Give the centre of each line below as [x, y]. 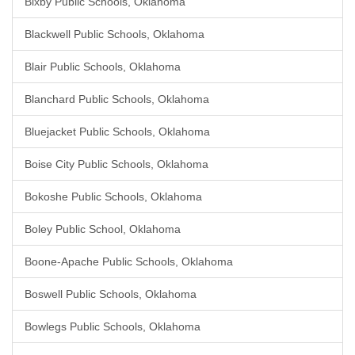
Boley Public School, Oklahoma [103, 229]
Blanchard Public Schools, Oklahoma [117, 99]
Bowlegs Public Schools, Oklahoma [113, 326]
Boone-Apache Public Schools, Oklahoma [129, 261]
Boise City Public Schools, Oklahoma [116, 164]
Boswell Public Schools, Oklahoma [111, 294]
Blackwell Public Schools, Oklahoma [115, 34]
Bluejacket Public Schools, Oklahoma [117, 132]
